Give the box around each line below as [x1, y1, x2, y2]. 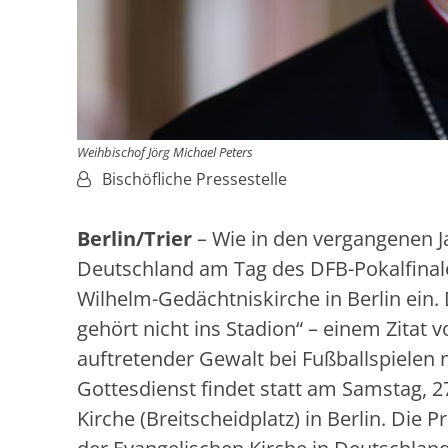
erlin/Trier [90, 224, 192, 252]
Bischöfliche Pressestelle [102, 167, 287, 190]
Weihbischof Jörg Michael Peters [77, 142, 253, 161]
